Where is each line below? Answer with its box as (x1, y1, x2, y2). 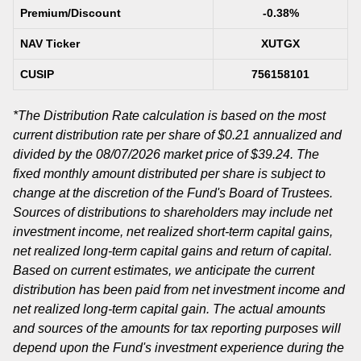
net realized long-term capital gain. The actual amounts (13, 302, 326, 317)
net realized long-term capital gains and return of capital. (13, 244, 332, 259)
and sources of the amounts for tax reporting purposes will (13, 322, 341, 336)
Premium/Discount (20, 6, 121, 20)
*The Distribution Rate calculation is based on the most (13, 109, 326, 123)
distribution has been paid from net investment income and (13, 283, 345, 297)
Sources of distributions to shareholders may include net (13, 205, 332, 220)
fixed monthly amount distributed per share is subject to (13, 167, 326, 181)
